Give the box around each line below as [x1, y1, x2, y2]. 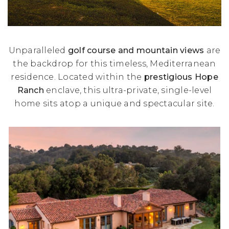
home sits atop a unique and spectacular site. [14, 99, 215, 108]
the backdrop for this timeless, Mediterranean [13, 59, 216, 68]
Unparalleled [8, 45, 68, 55]
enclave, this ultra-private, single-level [43, 85, 212, 95]
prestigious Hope [144, 72, 218, 82]
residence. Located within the [11, 72, 144, 82]
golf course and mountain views [67, 45, 204, 55]
